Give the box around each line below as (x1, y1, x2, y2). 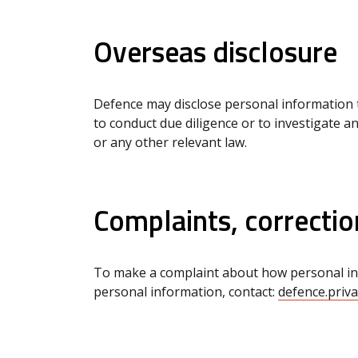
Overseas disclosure (93, 29, 337, 74)
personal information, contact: (93, 282, 278, 300)
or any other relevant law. (93, 133, 247, 151)
